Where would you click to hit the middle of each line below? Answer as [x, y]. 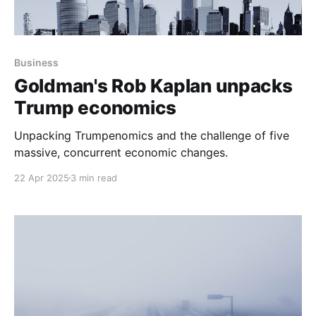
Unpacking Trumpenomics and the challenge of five [152, 135]
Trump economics [96, 107]
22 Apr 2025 [42, 177]
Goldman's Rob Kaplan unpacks [153, 85]
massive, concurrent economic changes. [121, 152]
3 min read [94, 177]
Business [36, 62]
